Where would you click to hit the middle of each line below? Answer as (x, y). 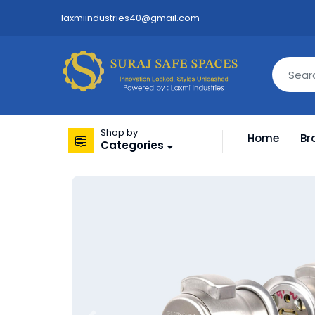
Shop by (119, 133)
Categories (132, 145)
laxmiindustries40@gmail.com (130, 18)
